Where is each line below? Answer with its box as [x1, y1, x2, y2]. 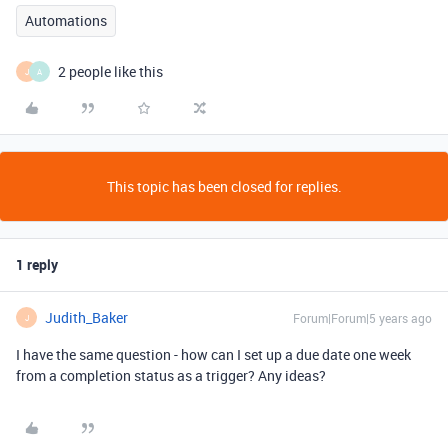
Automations [25, 11, 107, 30]
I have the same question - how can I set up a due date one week [16, 345, 411, 364]
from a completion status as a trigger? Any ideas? [16, 366, 326, 385]
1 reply [16, 255, 58, 274]
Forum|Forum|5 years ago [293, 310, 432, 326]
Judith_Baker [45, 308, 128, 327]
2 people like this [58, 62, 163, 81]
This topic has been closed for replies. [106, 177, 342, 196]
